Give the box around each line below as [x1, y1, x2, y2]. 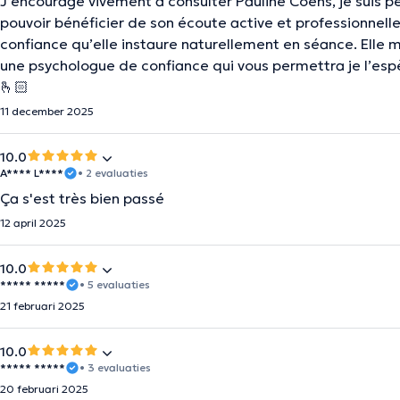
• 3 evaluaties [79, 361, 151, 374]
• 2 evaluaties [78, 166, 148, 179]
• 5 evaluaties [79, 278, 150, 291]
